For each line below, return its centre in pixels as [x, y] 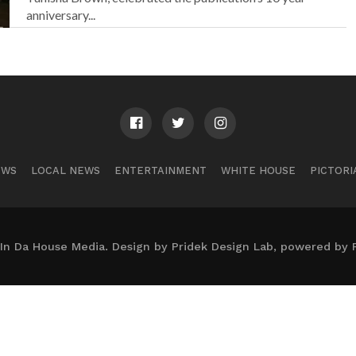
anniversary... [61, 15]
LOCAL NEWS [65, 170]
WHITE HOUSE [258, 170]
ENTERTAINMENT [160, 170]
